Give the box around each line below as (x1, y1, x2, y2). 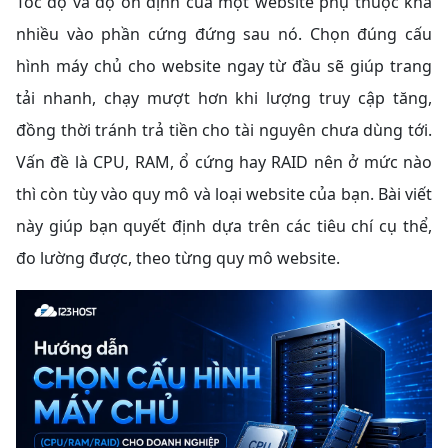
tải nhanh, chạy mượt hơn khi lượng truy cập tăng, (16, 86, 432, 109)
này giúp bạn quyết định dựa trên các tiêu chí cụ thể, (16, 214, 432, 237)
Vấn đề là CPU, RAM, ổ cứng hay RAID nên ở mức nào (16, 150, 432, 173)
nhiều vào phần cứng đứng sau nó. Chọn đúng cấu (16, 22, 432, 45)
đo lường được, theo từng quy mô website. (16, 246, 340, 269)
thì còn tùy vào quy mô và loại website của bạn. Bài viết (16, 182, 432, 205)
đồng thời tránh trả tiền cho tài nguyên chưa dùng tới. (16, 118, 432, 141)
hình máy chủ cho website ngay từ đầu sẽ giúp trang (16, 54, 432, 77)
